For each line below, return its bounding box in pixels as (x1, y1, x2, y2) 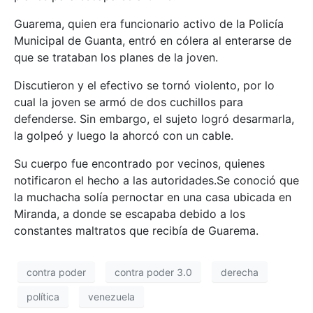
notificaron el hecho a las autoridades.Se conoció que (14, 173, 299, 188)
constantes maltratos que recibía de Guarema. (14, 224, 259, 238)
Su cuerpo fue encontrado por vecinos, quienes (14, 156, 265, 171)
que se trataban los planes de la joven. (14, 50, 218, 65)
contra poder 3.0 (115, 265, 192, 278)
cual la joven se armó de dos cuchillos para (14, 95, 243, 110)
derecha (221, 265, 259, 278)
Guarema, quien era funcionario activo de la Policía (14, 17, 284, 31)
